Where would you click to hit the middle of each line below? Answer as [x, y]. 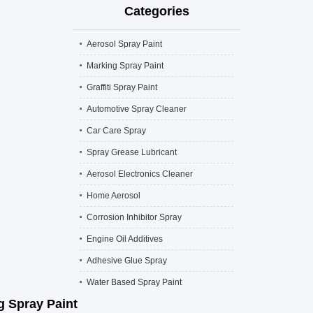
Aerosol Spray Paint [124, 44]
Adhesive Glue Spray [127, 261]
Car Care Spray [116, 131]
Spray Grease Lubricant [132, 152]
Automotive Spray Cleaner [137, 109]
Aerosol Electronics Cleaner [140, 174]
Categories [156, 11]
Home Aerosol [114, 196]
